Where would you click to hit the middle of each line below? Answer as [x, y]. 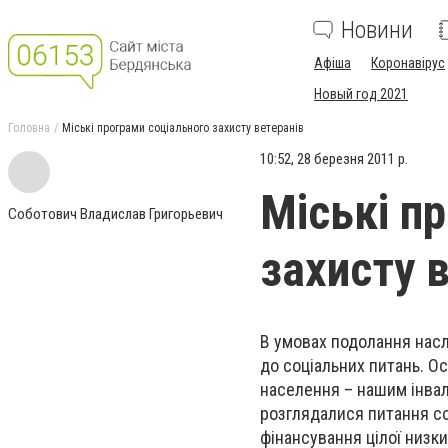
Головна [29, 128]
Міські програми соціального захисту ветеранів [183, 128]
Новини [377, 30]
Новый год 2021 [361, 94]
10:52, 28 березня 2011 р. [334, 159]
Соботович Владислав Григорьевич [115, 214]
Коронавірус [408, 63]
